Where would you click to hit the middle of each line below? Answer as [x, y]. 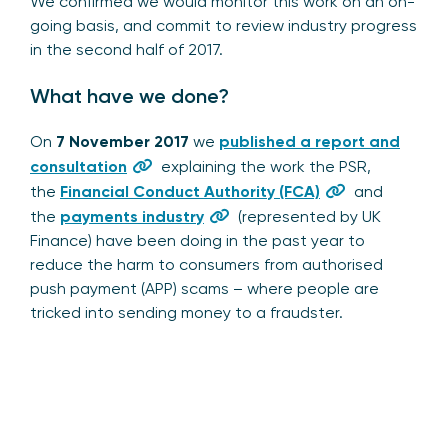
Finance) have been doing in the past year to [197, 241]
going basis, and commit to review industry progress [223, 26]
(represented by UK [307, 217]
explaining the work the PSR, [264, 167]
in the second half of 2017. [126, 50]
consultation [78, 167]
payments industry [132, 217]
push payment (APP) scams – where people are [204, 289]
